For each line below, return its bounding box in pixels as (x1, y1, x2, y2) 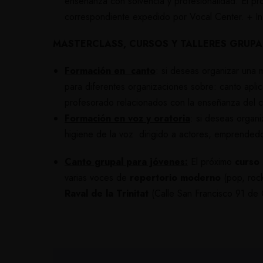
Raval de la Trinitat (65, 186, 149, 200)
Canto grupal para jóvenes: (65, 154, 188, 168)
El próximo (191, 154, 235, 168)
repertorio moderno (130, 170, 221, 184)
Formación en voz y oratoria (65, 112, 190, 126)
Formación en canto (65, 64, 156, 78)
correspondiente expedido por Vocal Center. (65, 10, 247, 23)
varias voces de (65, 170, 130, 184)
